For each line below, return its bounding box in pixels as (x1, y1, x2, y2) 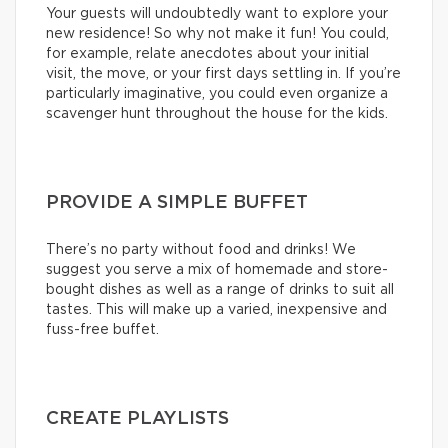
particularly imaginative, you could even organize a (46, 87, 388, 102)
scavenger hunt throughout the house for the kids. (46, 107, 388, 122)
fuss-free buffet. (46, 323, 159, 338)
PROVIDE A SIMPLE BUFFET (46, 194, 308, 213)
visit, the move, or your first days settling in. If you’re (46, 67, 401, 82)
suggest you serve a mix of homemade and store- (46, 263, 388, 278)
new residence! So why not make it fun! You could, (46, 27, 389, 42)
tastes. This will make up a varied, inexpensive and (46, 303, 387, 318)
